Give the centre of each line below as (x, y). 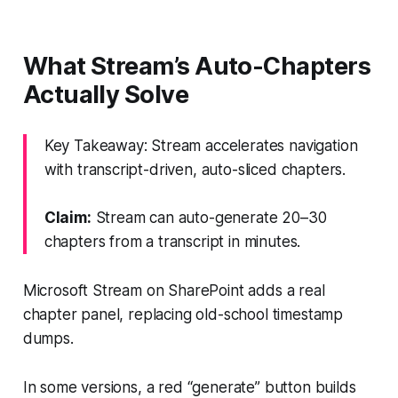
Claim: (68, 217)
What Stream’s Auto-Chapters (197, 66)
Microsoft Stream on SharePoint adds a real (174, 290)
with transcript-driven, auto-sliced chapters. (195, 169)
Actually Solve (106, 94)
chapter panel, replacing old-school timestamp (183, 314)
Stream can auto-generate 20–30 (209, 217)
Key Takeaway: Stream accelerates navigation (201, 145)
